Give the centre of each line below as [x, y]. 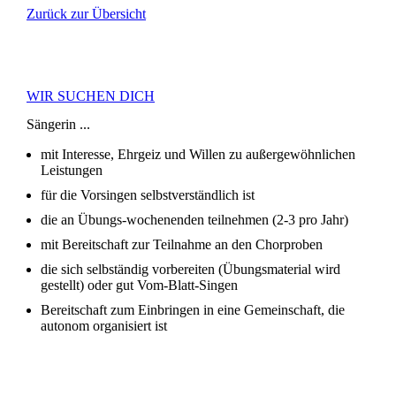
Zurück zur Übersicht [86, 14]
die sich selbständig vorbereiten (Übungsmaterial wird [190, 270]
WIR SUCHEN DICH [91, 96]
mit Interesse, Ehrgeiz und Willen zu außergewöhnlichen [198, 155]
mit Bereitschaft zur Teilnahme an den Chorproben [182, 245]
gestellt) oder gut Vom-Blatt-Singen [139, 286]
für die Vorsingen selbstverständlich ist [148, 195]
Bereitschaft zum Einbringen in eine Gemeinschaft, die [193, 310]
